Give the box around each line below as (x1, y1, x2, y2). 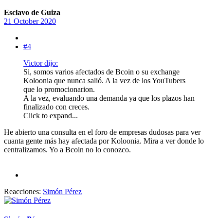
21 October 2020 (4, 17, 56, 25)
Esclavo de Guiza (4, 8, 60, 17)
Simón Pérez (43, 187, 82, 196)
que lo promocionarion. (23, 85, 95, 93)
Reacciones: (4, 187, 41, 196)
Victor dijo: (23, 58, 58, 67)
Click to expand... (23, 111, 78, 120)
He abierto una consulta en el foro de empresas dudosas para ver (4, 127, 200, 136)
